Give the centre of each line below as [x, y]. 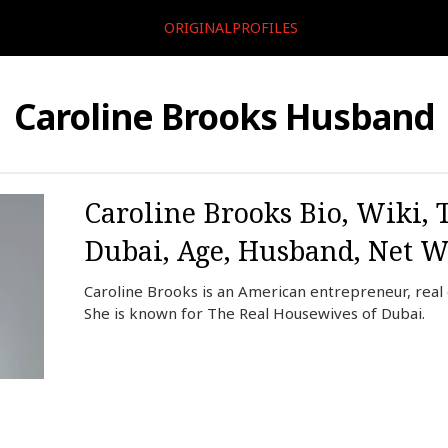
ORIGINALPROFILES [230, 27]
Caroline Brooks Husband [224, 116]
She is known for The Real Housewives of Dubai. [254, 313]
